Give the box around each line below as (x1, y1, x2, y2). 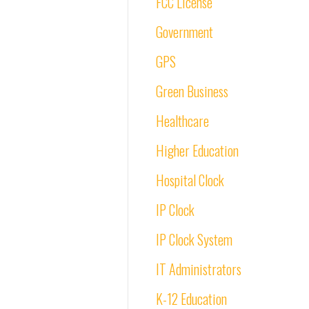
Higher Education (156, 140, 239, 161)
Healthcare (156, 110, 209, 131)
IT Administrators (156, 259, 241, 279)
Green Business (156, 81, 228, 101)
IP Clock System (156, 229, 232, 250)
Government (156, 21, 213, 42)
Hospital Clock (156, 170, 224, 190)
